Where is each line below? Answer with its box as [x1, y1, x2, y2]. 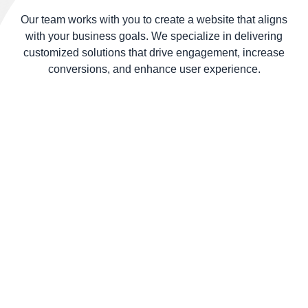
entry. [140, 36, 167, 48]
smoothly [131, 3, 176, 15]
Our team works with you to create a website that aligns [21, 14, 287, 26]
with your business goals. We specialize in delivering [25, 30, 283, 43]
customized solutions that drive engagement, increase [23, 47, 285, 59]
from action [126, 19, 181, 32]
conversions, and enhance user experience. [47, 63, 261, 76]
